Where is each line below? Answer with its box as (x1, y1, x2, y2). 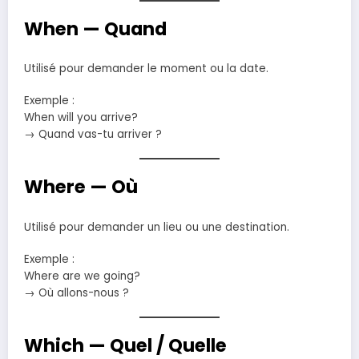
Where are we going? (24, 268, 140, 284)
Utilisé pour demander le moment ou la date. (24, 61, 268, 77)
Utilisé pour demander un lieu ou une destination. (24, 219, 289, 235)
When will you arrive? (24, 110, 138, 126)
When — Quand (24, 15, 167, 42)
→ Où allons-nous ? (24, 285, 129, 301)
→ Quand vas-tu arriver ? (24, 127, 162, 143)
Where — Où (24, 174, 138, 200)
